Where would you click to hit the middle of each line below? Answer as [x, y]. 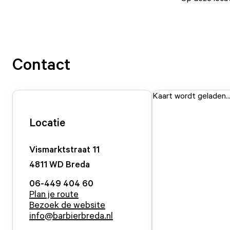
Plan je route [54, 194]
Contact [41, 64]
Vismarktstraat [60, 149]
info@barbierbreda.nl [71, 215]
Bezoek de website [67, 204]
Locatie [47, 122]
